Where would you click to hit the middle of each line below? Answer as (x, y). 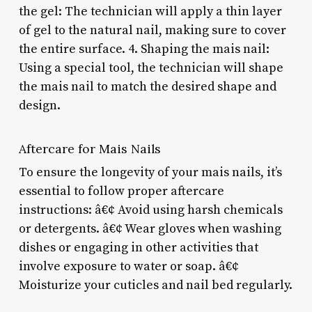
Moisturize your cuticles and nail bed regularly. (155, 285)
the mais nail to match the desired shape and (147, 86)
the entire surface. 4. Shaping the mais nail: (144, 49)
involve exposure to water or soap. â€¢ (128, 266)
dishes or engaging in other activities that (138, 247)
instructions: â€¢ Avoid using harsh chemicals (150, 210)
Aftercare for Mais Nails (89, 148)
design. (39, 105)
